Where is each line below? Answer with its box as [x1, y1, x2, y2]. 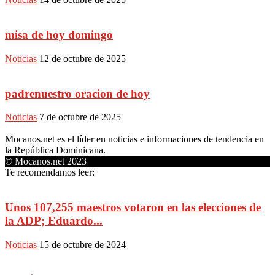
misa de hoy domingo [5, 28, 113, 42]
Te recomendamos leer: [5, 167, 95, 178]
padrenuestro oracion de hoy [5, 87, 150, 100]
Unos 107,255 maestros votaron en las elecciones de [5, 200, 261, 214]
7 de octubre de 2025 [39, 112, 121, 123]
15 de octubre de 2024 [39, 239, 126, 250]
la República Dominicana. [5, 145, 106, 156]
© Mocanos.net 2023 [5, 156, 87, 167]
